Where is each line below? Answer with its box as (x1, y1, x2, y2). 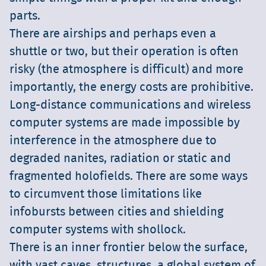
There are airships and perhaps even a (9, 28, 216, 40)
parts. (9, 10, 40, 23)
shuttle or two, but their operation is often (9, 46, 239, 58)
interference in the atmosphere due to (9, 135, 217, 147)
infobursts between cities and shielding (9, 206, 223, 218)
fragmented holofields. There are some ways (9, 170, 248, 183)
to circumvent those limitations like (9, 188, 202, 201)
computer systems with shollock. (9, 224, 186, 236)
